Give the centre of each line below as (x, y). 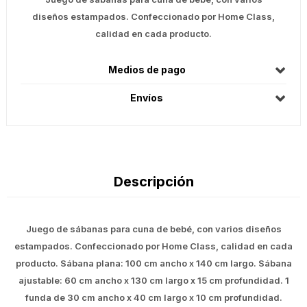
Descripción (153, 182)
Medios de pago (147, 70)
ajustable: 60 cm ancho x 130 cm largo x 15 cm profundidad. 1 (153, 281)
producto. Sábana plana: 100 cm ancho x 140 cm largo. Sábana (153, 263)
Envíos (147, 98)
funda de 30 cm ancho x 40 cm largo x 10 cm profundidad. (153, 298)
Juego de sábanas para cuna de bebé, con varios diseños (153, 229)
